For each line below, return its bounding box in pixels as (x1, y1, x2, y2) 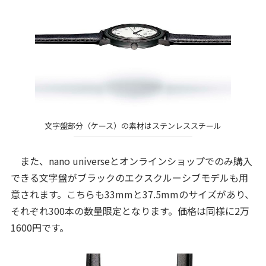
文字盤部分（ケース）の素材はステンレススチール (45, 120, 221, 132)
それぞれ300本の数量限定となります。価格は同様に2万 (10, 203, 249, 218)
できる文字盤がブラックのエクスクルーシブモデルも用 (10, 170, 248, 185)
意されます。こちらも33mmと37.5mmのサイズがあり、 (10, 186, 254, 201)
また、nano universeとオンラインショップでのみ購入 (10, 153, 252, 168)
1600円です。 (10, 220, 69, 235)
